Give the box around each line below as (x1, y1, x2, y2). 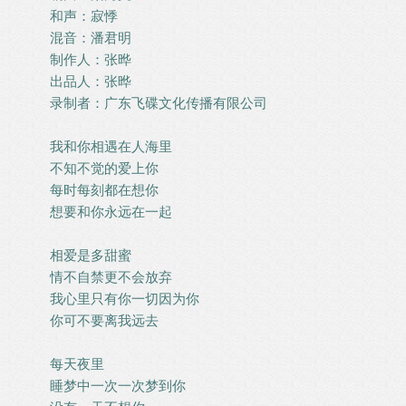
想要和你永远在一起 (50, 204, 172, 219)
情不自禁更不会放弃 (50, 269, 172, 285)
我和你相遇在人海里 (50, 139, 172, 154)
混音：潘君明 (50, 30, 131, 45)
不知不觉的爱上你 (50, 160, 159, 176)
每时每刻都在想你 (50, 182, 159, 198)
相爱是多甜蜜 (50, 247, 131, 263)
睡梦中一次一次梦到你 (50, 378, 186, 393)
